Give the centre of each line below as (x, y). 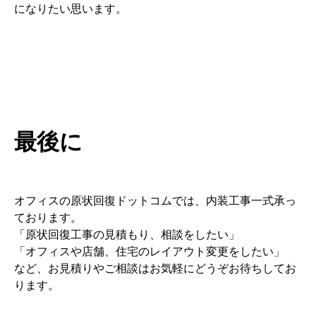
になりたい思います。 (71, 9)
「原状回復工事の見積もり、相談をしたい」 (127, 235)
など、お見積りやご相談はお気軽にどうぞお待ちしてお (155, 269)
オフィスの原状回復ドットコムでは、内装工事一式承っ (155, 201)
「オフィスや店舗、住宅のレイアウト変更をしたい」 (150, 252)
